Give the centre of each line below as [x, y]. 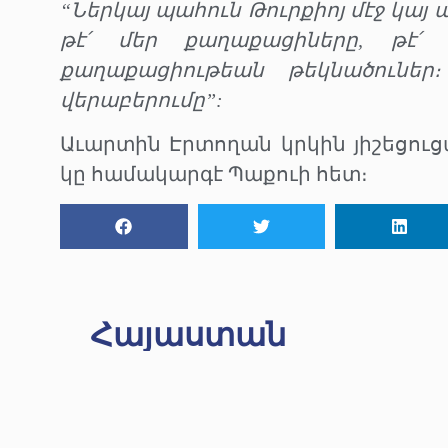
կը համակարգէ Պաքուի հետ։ [214, 174]
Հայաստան [188, 334]
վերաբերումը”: [141, 99]
